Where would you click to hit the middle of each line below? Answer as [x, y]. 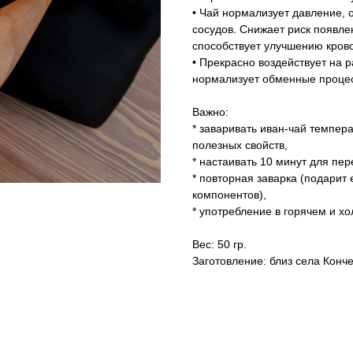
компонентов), [229, 195]
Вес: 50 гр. [219, 245]
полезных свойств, [240, 145]
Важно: [210, 112]
